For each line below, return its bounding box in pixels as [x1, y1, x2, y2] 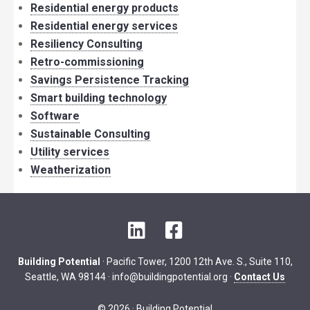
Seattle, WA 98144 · [25, 271, 112, 282]
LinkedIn [146, 222, 186, 233]
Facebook [181, 222, 228, 233]
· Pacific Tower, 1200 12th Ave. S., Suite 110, [100, 256, 293, 267]
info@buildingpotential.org [112, 271, 228, 282]
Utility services [30, 145, 109, 158]
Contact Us [234, 271, 285, 282]
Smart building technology [30, 91, 167, 104]
